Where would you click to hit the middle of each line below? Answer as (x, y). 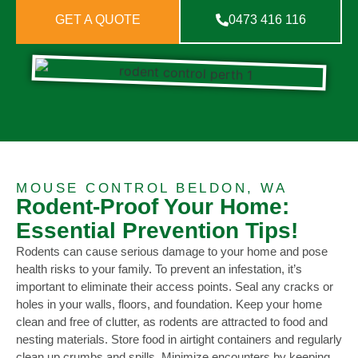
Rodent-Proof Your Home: (153, 207)
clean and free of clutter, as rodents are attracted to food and (172, 322)
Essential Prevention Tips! (157, 231)
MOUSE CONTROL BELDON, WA (151, 189)
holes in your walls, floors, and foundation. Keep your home (169, 304)
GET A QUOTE (97, 20)
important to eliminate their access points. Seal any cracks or (175, 287)
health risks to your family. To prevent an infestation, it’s (159, 269)
